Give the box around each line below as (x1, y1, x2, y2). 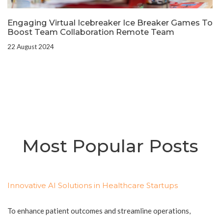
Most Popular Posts (22, 135, 198, 157)
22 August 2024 (7, 42, 54, 51)
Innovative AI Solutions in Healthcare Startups (7, 180, 178, 190)
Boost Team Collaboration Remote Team (7, 27, 174, 37)
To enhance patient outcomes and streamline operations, (7, 206, 191, 215)
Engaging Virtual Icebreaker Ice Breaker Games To (7, 17, 213, 27)
